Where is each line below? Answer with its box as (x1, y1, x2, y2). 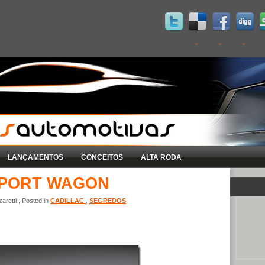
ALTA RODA (141, 153, 182, 161)
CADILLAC (50, 196, 86, 204)
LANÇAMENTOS (8, 153, 63, 161)
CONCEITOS (81, 153, 123, 161)
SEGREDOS (89, 196, 126, 204)
